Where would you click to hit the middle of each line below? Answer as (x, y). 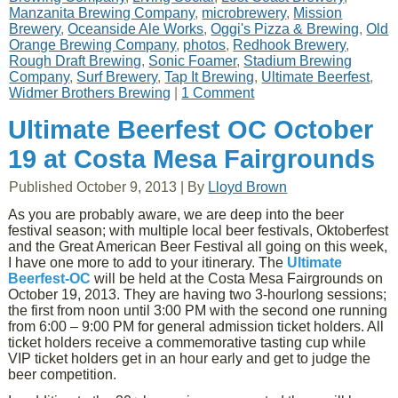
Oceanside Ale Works (136, 29)
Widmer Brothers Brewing (90, 93)
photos (205, 45)
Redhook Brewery (290, 45)
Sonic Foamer (193, 61)
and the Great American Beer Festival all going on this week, (198, 247)
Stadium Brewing (298, 61)
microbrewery (244, 13)
